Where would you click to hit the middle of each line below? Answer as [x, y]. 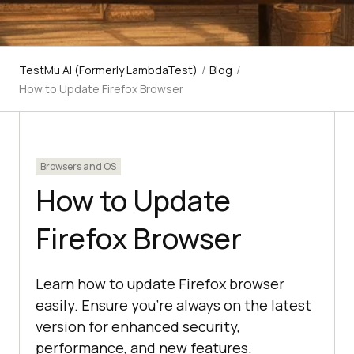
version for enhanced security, [138, 327]
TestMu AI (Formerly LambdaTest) [108, 70]
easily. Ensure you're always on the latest [173, 305]
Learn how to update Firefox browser [160, 284]
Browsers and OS [78, 167]
